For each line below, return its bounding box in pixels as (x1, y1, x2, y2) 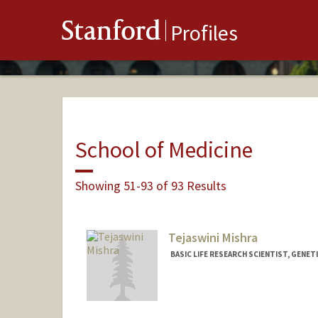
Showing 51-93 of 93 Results (75, 177, 226, 194)
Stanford (62, 18, 161, 49)
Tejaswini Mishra (168, 229, 258, 246)
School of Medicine (75, 135, 253, 164)
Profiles (170, 19, 238, 47)
